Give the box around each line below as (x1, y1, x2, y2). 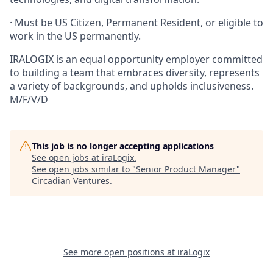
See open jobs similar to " (32, 163, 136, 175)
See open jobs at (32, 152, 102, 163)
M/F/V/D (10, 93, 48, 106)
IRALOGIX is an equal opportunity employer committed (10, 52, 263, 66)
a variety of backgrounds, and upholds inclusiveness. (10, 79, 253, 93)
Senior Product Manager (136, 163, 236, 175)
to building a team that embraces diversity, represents (10, 66, 260, 79)
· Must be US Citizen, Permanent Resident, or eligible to (10, 16, 263, 29)
